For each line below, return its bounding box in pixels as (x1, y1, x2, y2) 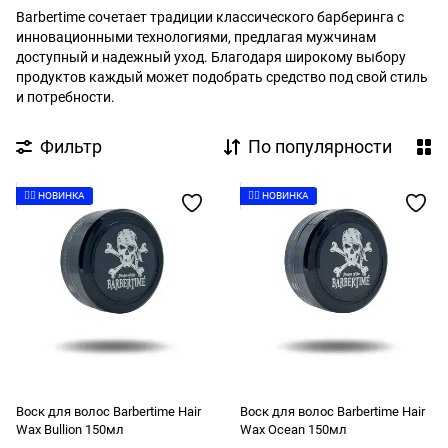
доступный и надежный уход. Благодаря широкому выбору (16, 49, 406, 65)
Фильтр (40, 136, 102, 157)
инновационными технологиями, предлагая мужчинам (16, 29, 376, 45)
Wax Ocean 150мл (240, 422, 347, 437)
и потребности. (16, 89, 115, 105)
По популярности (248, 136, 392, 157)
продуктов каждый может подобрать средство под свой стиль (16, 69, 428, 85)
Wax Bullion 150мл (16, 422, 124, 437)
